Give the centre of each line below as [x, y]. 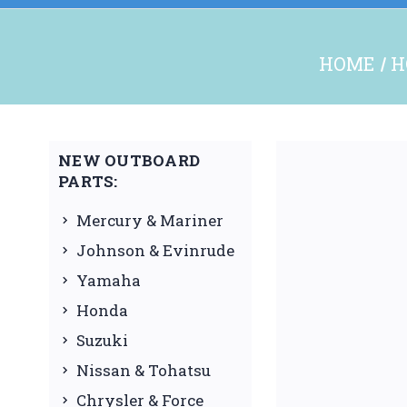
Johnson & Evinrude [155, 250]
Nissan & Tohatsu [144, 370]
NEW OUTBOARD [129, 160]
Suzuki [102, 340]
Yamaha [109, 280]
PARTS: [88, 181]
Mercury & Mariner [150, 220]
